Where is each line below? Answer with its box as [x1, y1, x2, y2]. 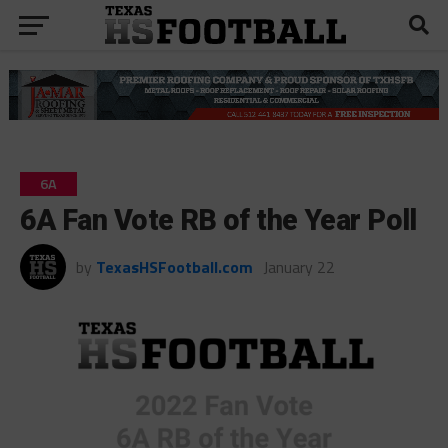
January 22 [262, 254, 335, 279]
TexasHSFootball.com [95, 254, 253, 279]
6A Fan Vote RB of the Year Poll [19, 202, 417, 237]
